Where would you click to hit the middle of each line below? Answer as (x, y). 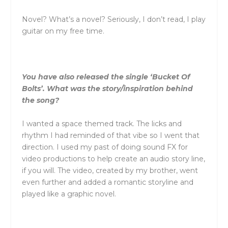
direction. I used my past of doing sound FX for (105, 147)
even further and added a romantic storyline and (107, 182)
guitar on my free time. (63, 31)
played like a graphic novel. (69, 194)
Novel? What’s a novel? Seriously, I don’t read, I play (113, 19)
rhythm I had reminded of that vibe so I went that (110, 135)
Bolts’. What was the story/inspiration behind (107, 89)
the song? (40, 101)
